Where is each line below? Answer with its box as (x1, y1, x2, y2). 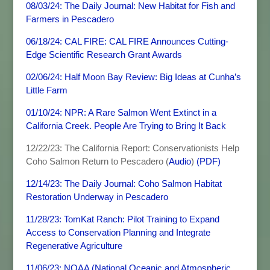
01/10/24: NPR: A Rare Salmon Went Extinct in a (25, 107, 216, 118)
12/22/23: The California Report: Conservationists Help (25, 143, 239, 153)
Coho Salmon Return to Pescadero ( (25, 156, 169, 166)
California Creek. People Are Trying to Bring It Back (25, 121, 226, 131)
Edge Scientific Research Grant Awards (25, 49, 182, 60)
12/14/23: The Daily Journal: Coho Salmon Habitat (25, 178, 222, 189)
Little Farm (25, 85, 67, 95)
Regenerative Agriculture (25, 240, 122, 251)
